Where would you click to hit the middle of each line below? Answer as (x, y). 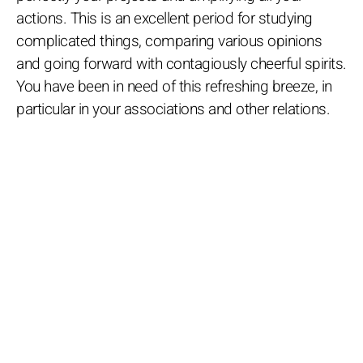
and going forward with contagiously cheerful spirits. (181, 64)
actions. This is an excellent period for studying (164, 18)
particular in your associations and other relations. (173, 109)
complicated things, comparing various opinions (169, 41)
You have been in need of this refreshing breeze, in (174, 86)
